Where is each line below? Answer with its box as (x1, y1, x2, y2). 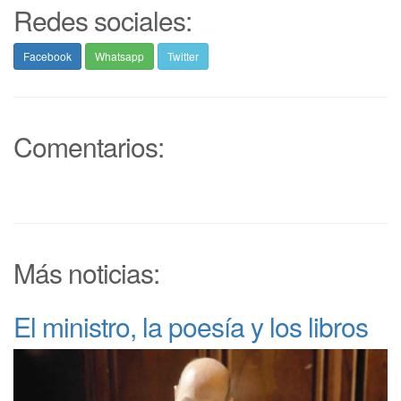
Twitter (167, 48, 199, 64)
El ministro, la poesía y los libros (13, 307, 368, 346)
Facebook (23, 48, 72, 64)
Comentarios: (13, 127, 164, 166)
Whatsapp (95, 48, 144, 64)
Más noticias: (13, 253, 159, 293)
